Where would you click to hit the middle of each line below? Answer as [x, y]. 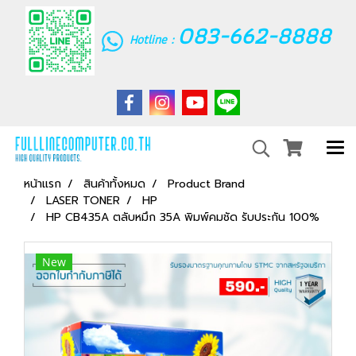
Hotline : [153, 40]
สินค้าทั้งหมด [114, 184]
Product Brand [206, 184]
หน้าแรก [43, 184]
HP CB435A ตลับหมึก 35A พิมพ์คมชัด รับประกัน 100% [183, 217]
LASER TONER [83, 201]
